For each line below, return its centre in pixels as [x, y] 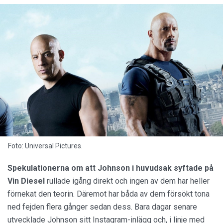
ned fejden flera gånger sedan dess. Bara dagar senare [102, 207]
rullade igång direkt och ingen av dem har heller [127, 181]
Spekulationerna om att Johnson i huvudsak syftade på [111, 168]
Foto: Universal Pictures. [45, 146]
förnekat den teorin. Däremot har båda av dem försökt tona [109, 194]
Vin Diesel [26, 181]
